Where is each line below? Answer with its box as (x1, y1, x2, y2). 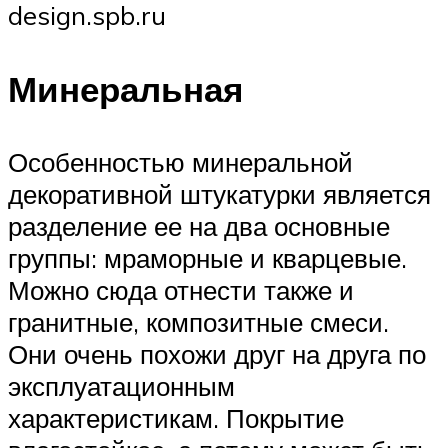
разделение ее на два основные (8, 209, 390, 242)
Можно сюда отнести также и (8, 273, 354, 306)
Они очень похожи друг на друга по (8, 337, 426, 370)
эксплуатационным (8, 369, 235, 402)
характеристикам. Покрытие (8, 401, 344, 434)
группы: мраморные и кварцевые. (8, 241, 407, 274)
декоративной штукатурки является (8, 177, 431, 210)
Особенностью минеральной (8, 145, 353, 178)
